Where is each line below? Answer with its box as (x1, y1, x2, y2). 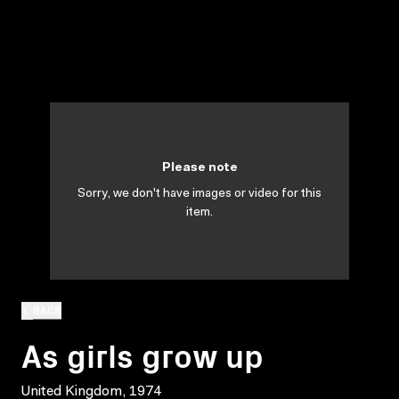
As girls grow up (21, 330, 264, 377)
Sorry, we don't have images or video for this (77, 188, 322, 200)
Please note (161, 162, 238, 175)
